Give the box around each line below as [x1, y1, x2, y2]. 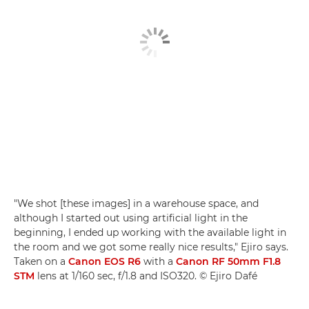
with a [141, 255, 176, 268]
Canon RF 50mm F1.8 [176, 255, 281, 268]
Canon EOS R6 [68, 255, 141, 268]
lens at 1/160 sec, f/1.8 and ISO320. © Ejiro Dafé [34, 270, 257, 283]
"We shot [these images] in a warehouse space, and [14, 197, 259, 210]
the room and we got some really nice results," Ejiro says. [14, 241, 288, 254]
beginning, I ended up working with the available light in [14, 226, 286, 239]
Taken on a [14, 255, 68, 268]
